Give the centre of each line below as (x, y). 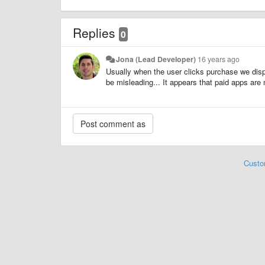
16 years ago (219, 59)
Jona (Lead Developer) (156, 59)
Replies (96, 32)
